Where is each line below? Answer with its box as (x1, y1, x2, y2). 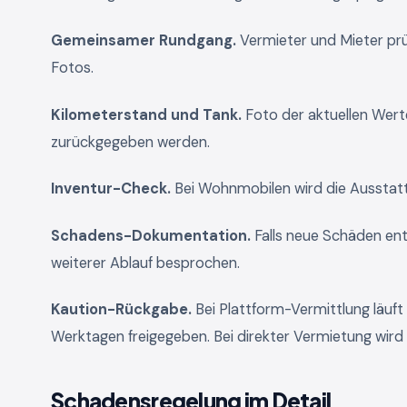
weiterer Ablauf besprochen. (51, 253, 240, 273)
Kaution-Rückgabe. (51, 300, 192, 320)
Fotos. (51, 58, 94, 78)
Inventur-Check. (51, 179, 171, 199)
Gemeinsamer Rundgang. (51, 31, 236, 51)
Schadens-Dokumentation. (51, 225, 251, 245)
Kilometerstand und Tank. (51, 104, 242, 124)
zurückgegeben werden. (51, 132, 210, 152)
